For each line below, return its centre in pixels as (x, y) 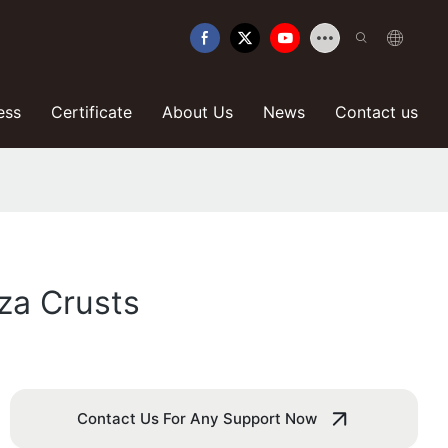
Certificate (91, 112)
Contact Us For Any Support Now (196, 419)
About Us (197, 112)
